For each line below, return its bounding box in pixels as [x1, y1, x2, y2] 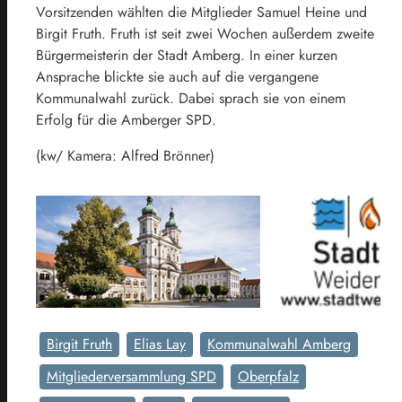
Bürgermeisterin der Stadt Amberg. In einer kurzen [36, 45, 337, 66]
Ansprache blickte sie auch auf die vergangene [36, 66, 319, 88]
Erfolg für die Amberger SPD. [36, 109, 216, 131]
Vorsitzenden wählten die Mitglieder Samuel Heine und [36, 2, 367, 23]
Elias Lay [134, 334, 186, 355]
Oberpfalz [238, 366, 299, 388]
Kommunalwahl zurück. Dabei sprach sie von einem [36, 88, 345, 109]
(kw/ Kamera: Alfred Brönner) [36, 145, 214, 167]
